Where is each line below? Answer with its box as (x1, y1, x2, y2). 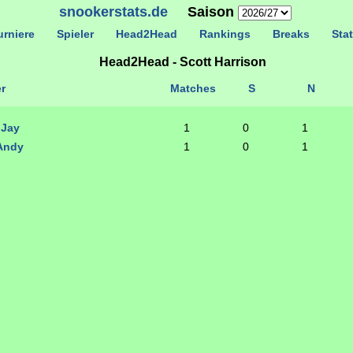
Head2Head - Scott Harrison (99, 55, 266, 69)
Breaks (262, 28, 319, 40)
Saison (167, 4, 238, 20)
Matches (169, 82, 216, 95)
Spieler (46, 28, 103, 40)
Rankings (189, 28, 260, 40)
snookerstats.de (58, 4, 168, 20)
